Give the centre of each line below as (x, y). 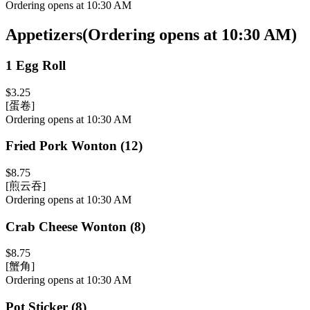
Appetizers (44, 34)
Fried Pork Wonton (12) (74, 146)
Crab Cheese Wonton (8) (75, 226)
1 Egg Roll (36, 65)
